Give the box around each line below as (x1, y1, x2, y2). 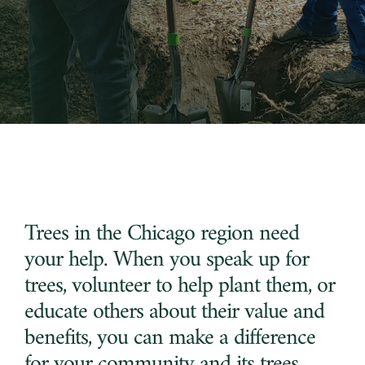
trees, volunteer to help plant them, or (24, 266, 335, 306)
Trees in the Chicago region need (24, 214, 299, 254)
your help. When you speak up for (24, 240, 309, 280)
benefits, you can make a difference (24, 319, 315, 358)
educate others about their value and (24, 292, 324, 332)
